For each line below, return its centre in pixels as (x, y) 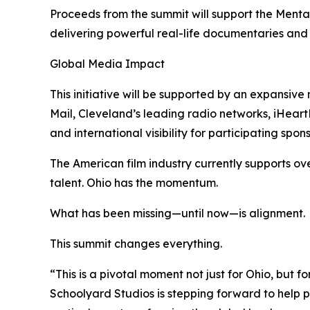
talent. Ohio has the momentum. (134, 182)
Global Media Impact (107, 63)
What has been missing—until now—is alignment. (177, 213)
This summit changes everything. (136, 243)
